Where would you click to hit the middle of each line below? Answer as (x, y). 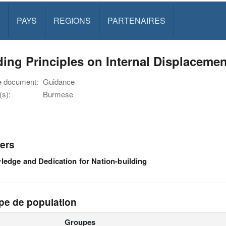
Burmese (58, 94)
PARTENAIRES (136, 20)
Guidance (59, 81)
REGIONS (72, 20)
